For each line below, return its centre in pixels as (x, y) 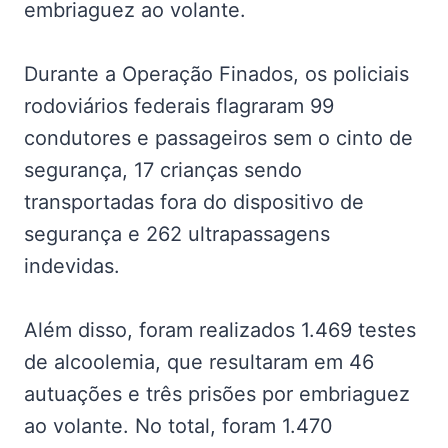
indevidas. (72, 265)
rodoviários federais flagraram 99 (179, 105)
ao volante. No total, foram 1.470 (178, 425)
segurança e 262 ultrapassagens (177, 233)
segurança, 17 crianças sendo (163, 169)
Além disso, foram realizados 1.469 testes (220, 329)
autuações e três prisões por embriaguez (217, 393)
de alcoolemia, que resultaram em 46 (199, 361)
